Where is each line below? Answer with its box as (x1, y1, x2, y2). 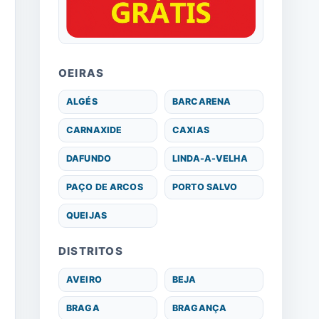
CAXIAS (172, 124, 209, 135)
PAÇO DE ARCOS (66, 181, 143, 192)
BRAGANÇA (172, 302, 226, 313)
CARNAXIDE (66, 124, 122, 135)
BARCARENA (172, 95, 231, 107)
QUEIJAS (66, 209, 107, 221)
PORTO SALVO (172, 181, 238, 192)
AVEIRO (66, 273, 102, 285)
